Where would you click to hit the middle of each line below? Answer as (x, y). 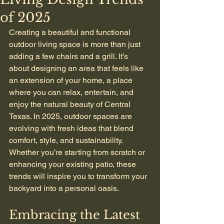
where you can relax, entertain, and (72, 92)
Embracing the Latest (76, 215)
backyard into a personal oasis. (64, 188)
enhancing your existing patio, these (73, 164)
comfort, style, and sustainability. (67, 140)
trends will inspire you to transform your (79, 176)
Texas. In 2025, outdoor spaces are (71, 116)
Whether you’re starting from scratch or (78, 152)
